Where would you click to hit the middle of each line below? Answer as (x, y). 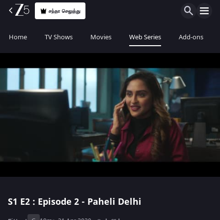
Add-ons (191, 37)
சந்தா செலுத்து (65, 11)
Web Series (145, 37)
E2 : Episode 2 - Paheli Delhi (81, 202)
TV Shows (59, 37)
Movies (101, 37)
